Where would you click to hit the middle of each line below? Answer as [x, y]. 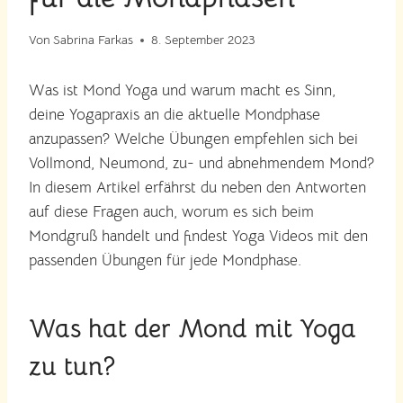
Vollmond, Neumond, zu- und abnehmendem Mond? [201, 164]
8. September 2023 [203, 40]
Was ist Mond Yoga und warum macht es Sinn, [182, 91]
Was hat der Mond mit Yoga [193, 329]
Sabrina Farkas [94, 40]
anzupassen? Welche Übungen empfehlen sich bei [193, 139]
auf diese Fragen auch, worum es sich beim [171, 212]
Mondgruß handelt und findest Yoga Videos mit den [198, 237]
